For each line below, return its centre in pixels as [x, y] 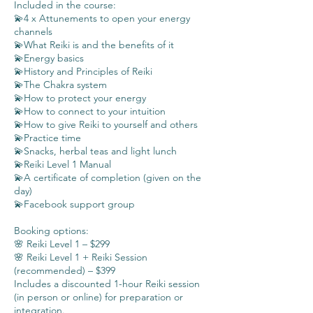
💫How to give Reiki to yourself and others [106, 124]
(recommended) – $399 [65, 270]
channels [33, 31]
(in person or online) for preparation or [99, 297]
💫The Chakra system [60, 85]
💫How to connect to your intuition [90, 111]
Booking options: [51, 231]
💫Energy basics [49, 58]
